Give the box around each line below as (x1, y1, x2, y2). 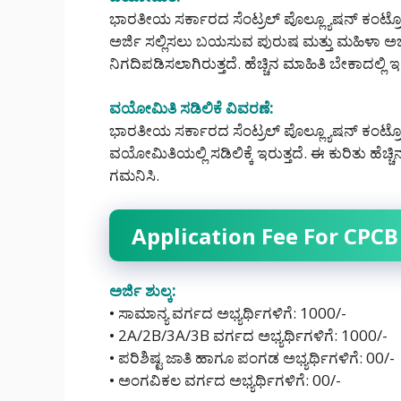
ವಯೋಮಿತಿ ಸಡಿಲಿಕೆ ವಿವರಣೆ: (109, 98, 274, 119)
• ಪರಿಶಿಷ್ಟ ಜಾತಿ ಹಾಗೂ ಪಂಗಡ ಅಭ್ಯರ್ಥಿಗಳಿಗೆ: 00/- (109, 346, 395, 368)
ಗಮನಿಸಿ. (109, 165, 159, 186)
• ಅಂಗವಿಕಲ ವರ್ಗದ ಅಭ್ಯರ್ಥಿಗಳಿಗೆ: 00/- (109, 369, 341, 390)
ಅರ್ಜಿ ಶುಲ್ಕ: (109, 279, 176, 301)
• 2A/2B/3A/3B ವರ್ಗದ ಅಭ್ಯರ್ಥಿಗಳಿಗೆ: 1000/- (109, 324, 388, 346)
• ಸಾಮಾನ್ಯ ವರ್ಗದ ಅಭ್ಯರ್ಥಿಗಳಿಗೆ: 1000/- (109, 302, 346, 323)
